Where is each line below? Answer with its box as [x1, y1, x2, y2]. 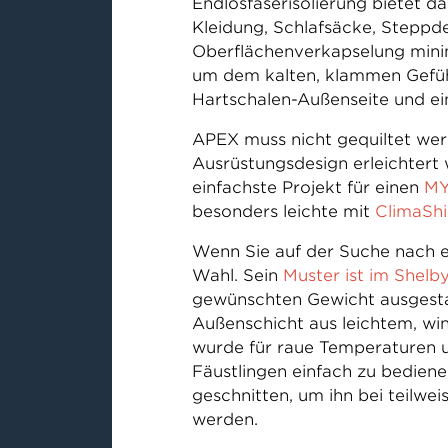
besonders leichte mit [191, 202, 375, 221]
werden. [191, 410, 258, 429]
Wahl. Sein [191, 266, 283, 285]
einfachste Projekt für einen [191, 178, 424, 197]
